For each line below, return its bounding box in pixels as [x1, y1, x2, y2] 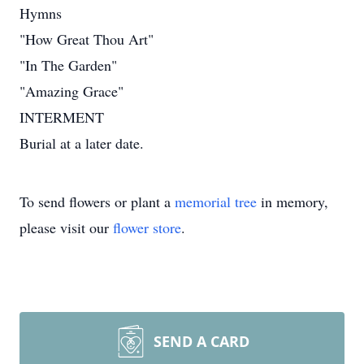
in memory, [257, 192, 328, 211]
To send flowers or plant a [19, 192, 175, 211]
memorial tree [175, 192, 257, 211]
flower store [113, 218, 181, 237]
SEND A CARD [154, 331, 249, 351]
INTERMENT [19, 107, 104, 127]
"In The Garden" [19, 55, 117, 75]
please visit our [19, 218, 113, 237]
